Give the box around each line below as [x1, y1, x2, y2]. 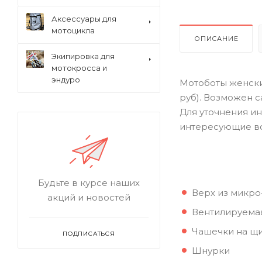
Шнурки [192, 244, 230, 256]
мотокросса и [51, 63, 107, 73]
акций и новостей [47, 192, 130, 203]
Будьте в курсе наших [38, 177, 140, 188]
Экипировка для [51, 51, 115, 61]
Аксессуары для [51, 14, 116, 23]
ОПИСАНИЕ [194, 34, 239, 43]
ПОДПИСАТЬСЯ [63, 230, 115, 237]
